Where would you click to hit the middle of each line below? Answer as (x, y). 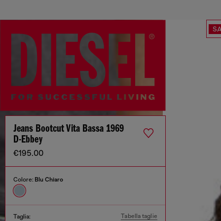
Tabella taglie (139, 216)
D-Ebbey (28, 140)
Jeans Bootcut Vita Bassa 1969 (69, 129)
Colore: (24, 180)
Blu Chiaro (49, 180)
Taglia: (22, 217)
